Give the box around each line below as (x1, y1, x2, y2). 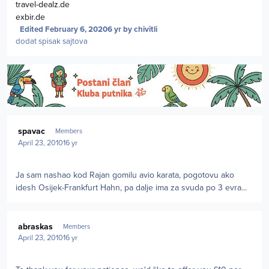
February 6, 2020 (44, 25, 107, 35)
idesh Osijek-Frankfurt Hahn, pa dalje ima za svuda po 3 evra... (16, 182, 247, 193)
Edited (19, 25, 45, 35)
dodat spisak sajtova (16, 37, 88, 47)
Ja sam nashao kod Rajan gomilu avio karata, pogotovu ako (16, 169, 234, 180)
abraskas (18, 222, 53, 232)
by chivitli (121, 25, 157, 35)
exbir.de (16, 12, 45, 23)
